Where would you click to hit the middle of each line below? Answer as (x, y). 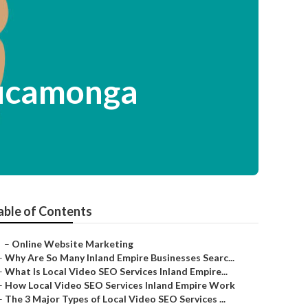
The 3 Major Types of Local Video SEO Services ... (115, 299)
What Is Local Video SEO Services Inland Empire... (116, 271)
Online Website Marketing (73, 244)
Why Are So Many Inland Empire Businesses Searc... (120, 257)
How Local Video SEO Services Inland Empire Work (120, 285)
